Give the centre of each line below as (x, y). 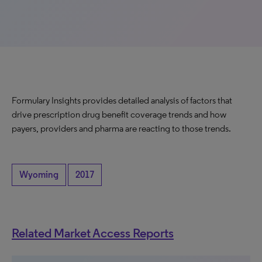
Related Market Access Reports (93, 233)
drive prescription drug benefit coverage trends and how (119, 114)
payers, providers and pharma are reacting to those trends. (121, 128)
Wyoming (39, 175)
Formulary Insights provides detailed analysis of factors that (122, 100)
